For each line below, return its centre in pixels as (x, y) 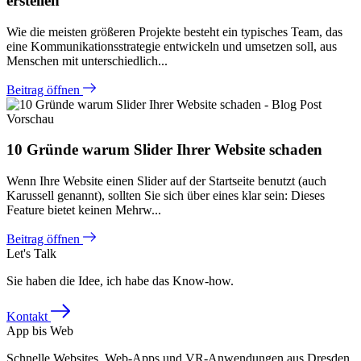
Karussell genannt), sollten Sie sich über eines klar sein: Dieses (166, 196)
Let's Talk (31, 254)
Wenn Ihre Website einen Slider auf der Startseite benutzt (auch (166, 181)
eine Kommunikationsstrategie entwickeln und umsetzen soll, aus (172, 46)
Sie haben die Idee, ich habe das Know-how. (120, 281)
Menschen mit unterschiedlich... (87, 60)
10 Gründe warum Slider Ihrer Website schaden (164, 150)
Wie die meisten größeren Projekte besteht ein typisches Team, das (174, 31)
